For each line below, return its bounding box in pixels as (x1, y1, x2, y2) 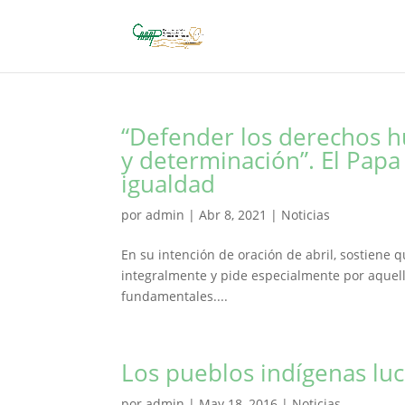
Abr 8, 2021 (199, 206, 268, 223)
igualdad (121, 167, 216, 200)
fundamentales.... (121, 287, 229, 305)
